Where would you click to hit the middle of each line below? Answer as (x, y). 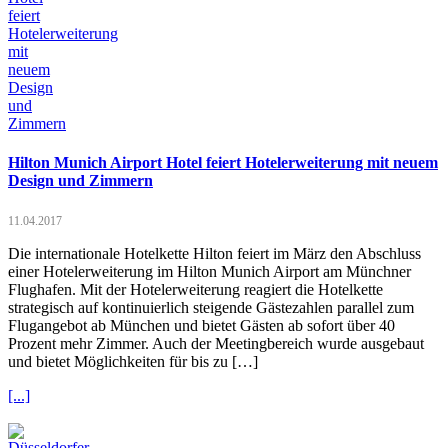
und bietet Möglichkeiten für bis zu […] (133, 362)
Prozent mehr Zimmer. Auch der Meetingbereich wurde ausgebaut (216, 344)
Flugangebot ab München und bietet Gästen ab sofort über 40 (201, 326)
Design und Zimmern (80, 181)
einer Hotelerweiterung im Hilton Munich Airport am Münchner (209, 272)
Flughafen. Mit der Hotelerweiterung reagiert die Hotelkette (195, 290)
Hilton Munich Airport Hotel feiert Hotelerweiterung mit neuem (223, 163)
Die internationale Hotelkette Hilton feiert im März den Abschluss (214, 254)
